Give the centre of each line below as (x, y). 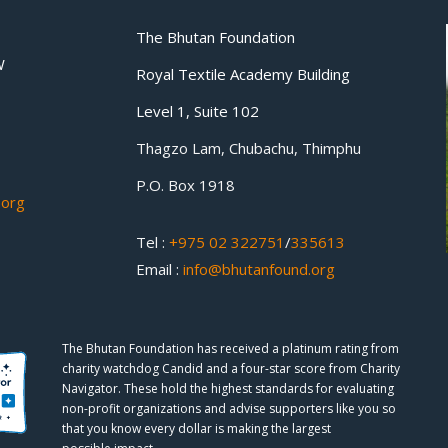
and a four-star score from (283, 368)
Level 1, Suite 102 (197, 111)
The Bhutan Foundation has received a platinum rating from (231, 348)
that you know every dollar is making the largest (197, 428)
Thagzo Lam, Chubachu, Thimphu (248, 148)
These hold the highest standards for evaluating (258, 388)
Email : (159, 269)
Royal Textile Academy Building (242, 74)
